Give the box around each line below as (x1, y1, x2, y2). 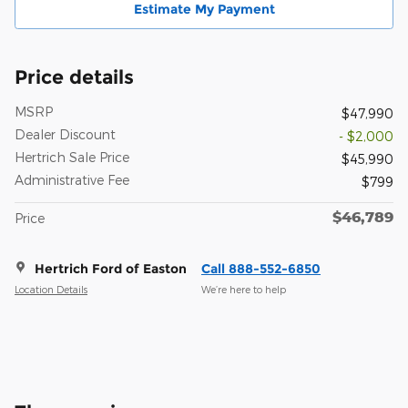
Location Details (15, 283, 87, 296)
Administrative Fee (15, 171, 129, 188)
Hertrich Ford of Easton (35, 260, 187, 277)
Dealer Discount (15, 126, 116, 142)
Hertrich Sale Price (15, 148, 129, 165)
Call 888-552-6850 (201, 260, 321, 277)
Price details (15, 65, 134, 88)
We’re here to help (201, 283, 286, 296)
